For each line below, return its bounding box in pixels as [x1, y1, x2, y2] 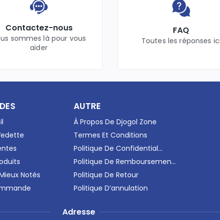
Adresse [62, 206, 95, 218]
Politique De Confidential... [73, 143, 163, 153]
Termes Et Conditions [73, 130, 147, 140]
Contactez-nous [5, 22, 73, 33]
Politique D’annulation [73, 183, 148, 193]
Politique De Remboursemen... [73, 156, 176, 166]
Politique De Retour [73, 169, 138, 180]
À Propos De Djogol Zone [73, 116, 157, 127]
